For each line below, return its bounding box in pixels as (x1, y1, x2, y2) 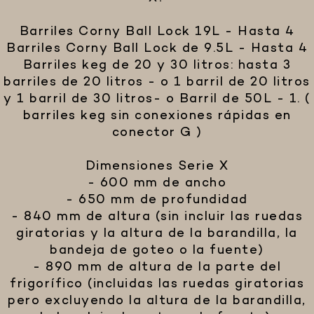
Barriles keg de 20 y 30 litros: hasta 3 (22, 57, 292, 75)
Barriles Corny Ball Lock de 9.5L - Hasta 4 (6, 40, 308, 58)
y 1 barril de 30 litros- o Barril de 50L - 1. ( (4, 90, 310, 109)
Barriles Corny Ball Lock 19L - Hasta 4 (19, 23, 295, 41)
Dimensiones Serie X (85, 158, 229, 176)
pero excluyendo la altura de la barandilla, (8, 292, 306, 310)
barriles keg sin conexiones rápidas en (22, 107, 292, 125)
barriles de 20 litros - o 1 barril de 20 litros (4, 74, 310, 92)
